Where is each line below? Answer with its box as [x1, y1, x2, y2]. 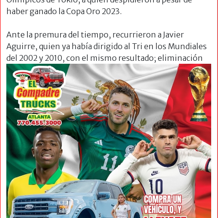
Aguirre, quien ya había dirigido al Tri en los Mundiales [6, 41, 207, 52]
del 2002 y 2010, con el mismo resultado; [6, 53, 158, 63]
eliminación [158, 53, 203, 63]
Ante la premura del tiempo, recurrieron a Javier [6, 30, 184, 40]
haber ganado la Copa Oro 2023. [6, 6, 122, 17]
